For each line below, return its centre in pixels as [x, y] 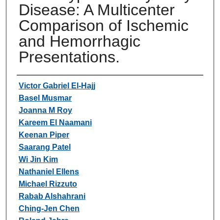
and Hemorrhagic [79, 41]
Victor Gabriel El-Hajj [57, 85]
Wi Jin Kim [38, 159]
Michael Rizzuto [48, 184]
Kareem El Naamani [55, 122]
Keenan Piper [44, 135]
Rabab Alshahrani [52, 196]
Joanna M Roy [45, 110]
